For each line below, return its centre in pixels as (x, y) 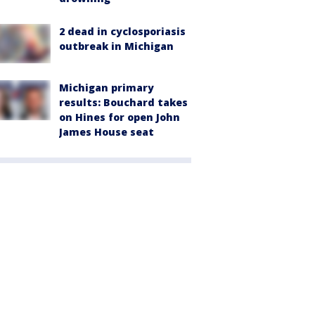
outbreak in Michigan (116, 46)
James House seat (107, 132)
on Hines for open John (120, 117)
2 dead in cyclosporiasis (122, 32)
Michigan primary (107, 88)
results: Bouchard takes (123, 103)
